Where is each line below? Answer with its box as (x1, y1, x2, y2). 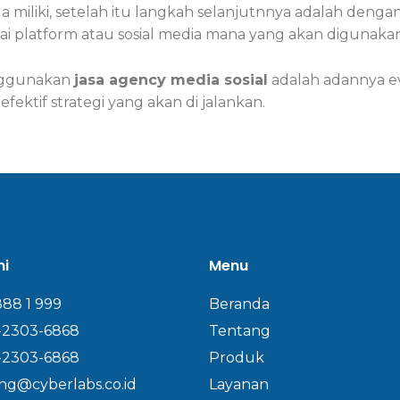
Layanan (209, 376, 269, 394)
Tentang (209, 322, 271, 340)
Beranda (209, 296, 270, 313)
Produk (209, 349, 264, 367)
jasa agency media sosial (74, 71, 268, 88)
